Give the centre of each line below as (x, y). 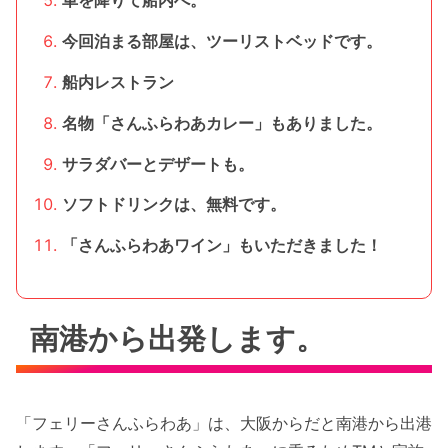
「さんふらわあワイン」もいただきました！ (221, 245)
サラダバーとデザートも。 (157, 163)
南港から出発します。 (178, 338)
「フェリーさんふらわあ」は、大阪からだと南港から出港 (224, 422)
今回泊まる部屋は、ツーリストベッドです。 (221, 41)
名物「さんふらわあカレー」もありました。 (221, 122)
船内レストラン (117, 82)
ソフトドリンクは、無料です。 (173, 204)
